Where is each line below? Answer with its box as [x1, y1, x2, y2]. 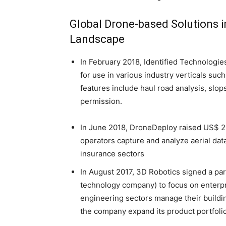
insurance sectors [80, 149, 144, 158]
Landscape [70, 33, 125, 45]
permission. [80, 96, 122, 106]
